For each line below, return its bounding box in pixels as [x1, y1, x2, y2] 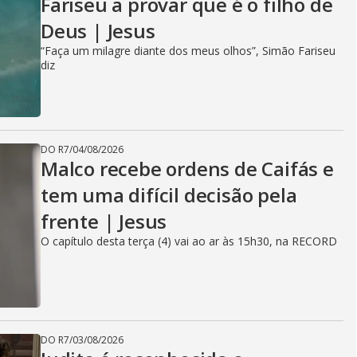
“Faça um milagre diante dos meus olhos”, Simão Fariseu [41, 43, 335, 58]
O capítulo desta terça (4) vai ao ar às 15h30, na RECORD [41, 233, 337, 249]
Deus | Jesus [41, 18, 155, 44]
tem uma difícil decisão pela [41, 182, 297, 208]
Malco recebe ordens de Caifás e [41, 155, 334, 182]
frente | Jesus [41, 208, 167, 234]
